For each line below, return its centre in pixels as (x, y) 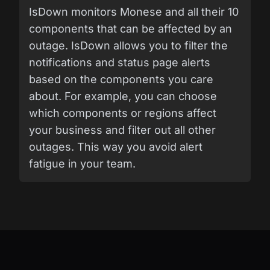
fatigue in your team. (82, 163)
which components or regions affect (123, 113)
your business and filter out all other (122, 130)
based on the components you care (121, 79)
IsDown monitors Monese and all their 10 (134, 11)
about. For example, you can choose (123, 96)
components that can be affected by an (130, 28)
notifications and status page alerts (120, 62)
